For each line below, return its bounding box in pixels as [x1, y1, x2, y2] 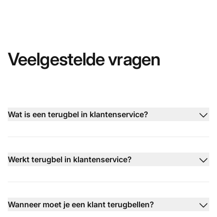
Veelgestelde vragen [8, 48, 160, 70]
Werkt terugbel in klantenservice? [8, 155, 132, 165]
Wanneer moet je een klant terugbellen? [8, 200, 154, 210]
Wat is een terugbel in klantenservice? [8, 109, 148, 120]
